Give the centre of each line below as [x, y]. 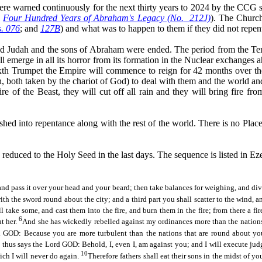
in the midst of [227, 256]
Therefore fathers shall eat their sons [146, 256]
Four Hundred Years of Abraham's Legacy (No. [93, 18]
